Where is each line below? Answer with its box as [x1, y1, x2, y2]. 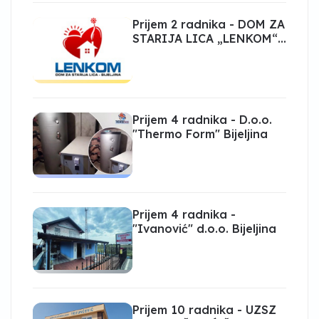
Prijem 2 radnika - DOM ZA [132, 17, 285, 31]
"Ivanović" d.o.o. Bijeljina [132, 221, 276, 236]
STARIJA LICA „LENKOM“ [132, 31, 278, 46]
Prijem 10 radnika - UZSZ [132, 302, 276, 317]
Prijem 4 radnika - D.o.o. [132, 112, 272, 127]
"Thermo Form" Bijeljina [132, 126, 268, 141]
